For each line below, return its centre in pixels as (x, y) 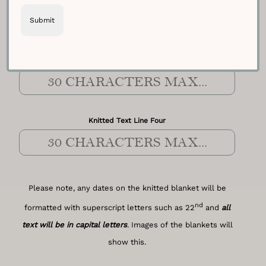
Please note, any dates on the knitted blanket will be (127, 188)
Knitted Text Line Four (127, 121)
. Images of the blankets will (180, 224)
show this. (127, 242)
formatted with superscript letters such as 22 (109, 207)
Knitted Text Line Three (127, 60)
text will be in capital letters (74, 224)
